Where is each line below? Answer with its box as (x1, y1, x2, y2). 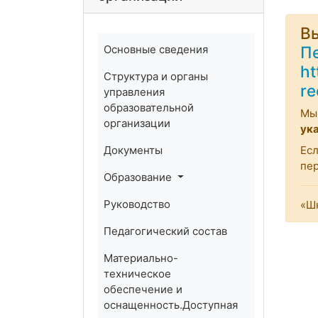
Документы (104, 143, 163, 157)
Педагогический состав (104, 224, 227, 238)
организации (104, 116, 170, 130)
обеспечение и (104, 283, 182, 296)
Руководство (104, 197, 170, 211)
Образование (104, 170, 175, 184)
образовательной (104, 101, 194, 114)
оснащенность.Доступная (104, 298, 238, 312)
